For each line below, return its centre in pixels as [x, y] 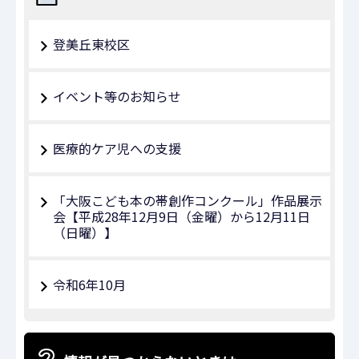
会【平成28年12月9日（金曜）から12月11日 [182, 217]
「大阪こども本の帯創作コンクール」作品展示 [188, 201]
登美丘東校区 [91, 44]
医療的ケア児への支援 [117, 149]
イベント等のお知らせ [117, 97]
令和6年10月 [89, 285]
